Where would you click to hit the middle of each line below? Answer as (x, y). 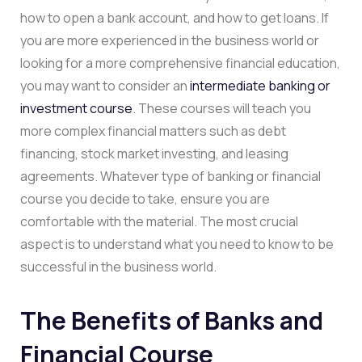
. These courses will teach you (222, 108)
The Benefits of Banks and (172, 320)
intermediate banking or (260, 85)
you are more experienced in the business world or (170, 40)
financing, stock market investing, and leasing (154, 153)
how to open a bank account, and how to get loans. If (175, 17)
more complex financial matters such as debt (153, 130)
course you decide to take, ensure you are (145, 198)
